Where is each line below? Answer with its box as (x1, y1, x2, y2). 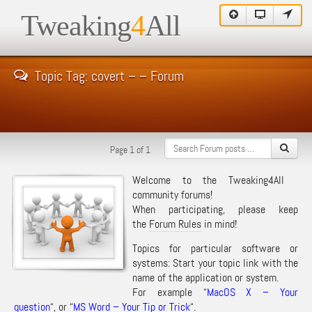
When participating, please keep (132, 202, 298, 217)
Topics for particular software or (132, 241, 298, 256)
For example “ (132, 285, 207, 299)
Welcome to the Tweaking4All (132, 173, 284, 187)
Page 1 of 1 (110, 143, 150, 156)
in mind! (201, 217, 237, 231)
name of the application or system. (132, 270, 279, 285)
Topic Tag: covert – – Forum (35, 67, 184, 85)
